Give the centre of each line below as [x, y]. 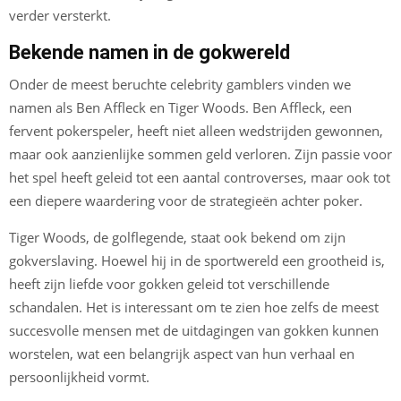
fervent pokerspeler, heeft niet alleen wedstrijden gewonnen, [196, 131]
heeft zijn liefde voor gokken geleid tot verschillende [169, 284]
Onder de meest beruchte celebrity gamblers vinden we [180, 85]
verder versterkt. [60, 16]
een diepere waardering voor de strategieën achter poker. [186, 201]
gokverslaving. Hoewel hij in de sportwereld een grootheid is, [197, 261]
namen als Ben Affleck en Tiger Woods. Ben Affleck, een [180, 108]
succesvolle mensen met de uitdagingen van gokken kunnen [194, 331]
